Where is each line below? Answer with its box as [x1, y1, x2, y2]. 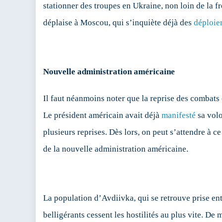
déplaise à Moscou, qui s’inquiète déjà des [43, 18, 194, 28]
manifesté [162, 111, 196, 120]
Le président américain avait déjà [43, 111, 162, 120]
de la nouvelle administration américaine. [43, 144, 188, 154]
